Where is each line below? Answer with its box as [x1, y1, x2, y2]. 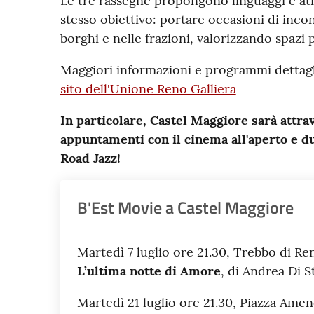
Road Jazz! [60, 149, 121, 166]
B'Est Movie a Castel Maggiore [76, 193, 294, 220]
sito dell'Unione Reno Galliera [60, 80, 236, 97]
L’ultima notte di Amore [76, 262, 221, 279]
